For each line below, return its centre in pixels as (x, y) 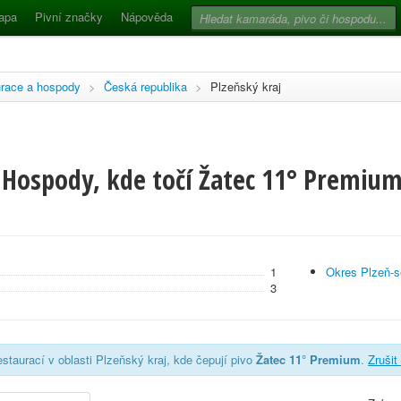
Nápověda (147, 17)
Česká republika (145, 86)
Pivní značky (69, 17)
